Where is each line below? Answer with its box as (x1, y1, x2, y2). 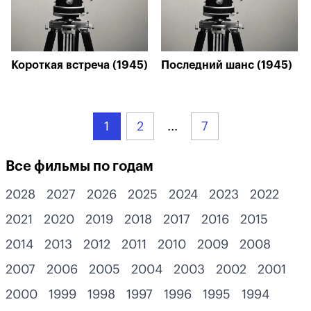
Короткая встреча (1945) (11, 60, 148, 71)
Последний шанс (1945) (161, 60, 292, 71)
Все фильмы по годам (6, 160, 153, 174)
